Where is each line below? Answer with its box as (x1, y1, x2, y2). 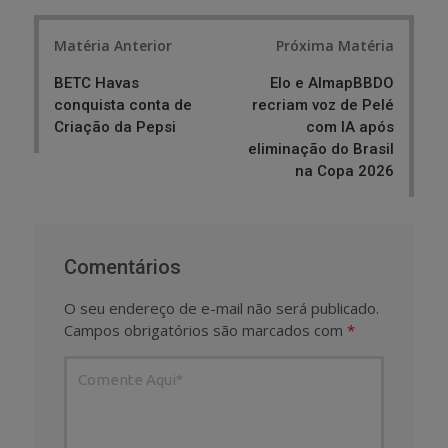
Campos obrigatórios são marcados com (64, 319, 347, 340)
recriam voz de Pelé (252, 95, 394, 114)
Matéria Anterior (54, 35, 172, 55)
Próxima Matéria (276, 35, 394, 55)
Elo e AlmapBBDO (270, 73, 394, 92)
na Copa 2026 (295, 161, 394, 180)
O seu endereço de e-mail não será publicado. (64, 297, 379, 318)
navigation (33, 49, 139, 76)
